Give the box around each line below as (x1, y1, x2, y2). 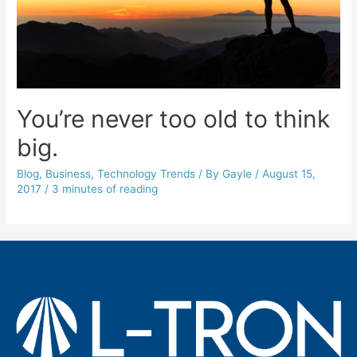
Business (45, 167, 92, 181)
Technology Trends (97, 167, 196, 181)
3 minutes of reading (52, 182, 159, 196)
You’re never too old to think (17, 104, 331, 134)
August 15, (262, 167, 316, 181)
